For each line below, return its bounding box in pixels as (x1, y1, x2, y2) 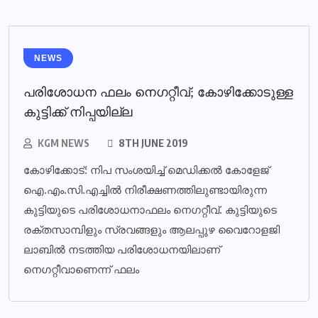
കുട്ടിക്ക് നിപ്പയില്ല (23, 105, 132, 119)
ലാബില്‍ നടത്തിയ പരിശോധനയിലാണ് (23, 243, 220, 256)
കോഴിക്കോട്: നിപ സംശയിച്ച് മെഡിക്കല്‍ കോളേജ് (23, 164, 269, 176)
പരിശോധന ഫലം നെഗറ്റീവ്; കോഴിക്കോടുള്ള (23, 85, 293, 99)
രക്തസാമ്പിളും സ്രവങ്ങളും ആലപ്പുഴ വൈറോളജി (23, 224, 280, 236)
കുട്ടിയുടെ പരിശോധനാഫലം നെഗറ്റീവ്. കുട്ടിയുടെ (23, 204, 277, 216)
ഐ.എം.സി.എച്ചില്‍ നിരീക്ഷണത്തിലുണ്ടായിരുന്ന (23, 184, 267, 196)
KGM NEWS (38, 137, 89, 149)
